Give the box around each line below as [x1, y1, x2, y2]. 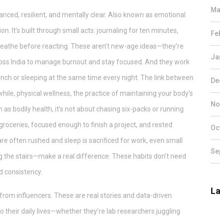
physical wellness [17, 89, 70, 97]
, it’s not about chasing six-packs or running [52, 105, 184, 113]
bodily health [13, 105, 52, 113]
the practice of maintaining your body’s [73, 89, 193, 97]
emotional [154, 11, 186, 19]
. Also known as [105, 11, 154, 19]
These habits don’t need [110, 152, 186, 160]
